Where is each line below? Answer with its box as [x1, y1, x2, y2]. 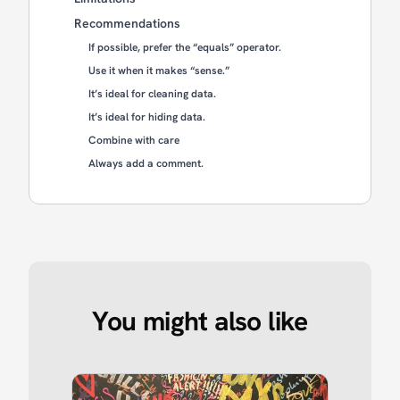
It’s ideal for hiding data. [88, 109, 205, 124]
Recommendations [74, 14, 180, 31]
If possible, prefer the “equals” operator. [88, 39, 281, 54]
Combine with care [88, 132, 179, 147]
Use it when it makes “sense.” [88, 62, 229, 78]
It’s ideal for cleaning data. [88, 86, 216, 101]
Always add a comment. [88, 155, 204, 171]
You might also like [92, 303, 308, 338]
